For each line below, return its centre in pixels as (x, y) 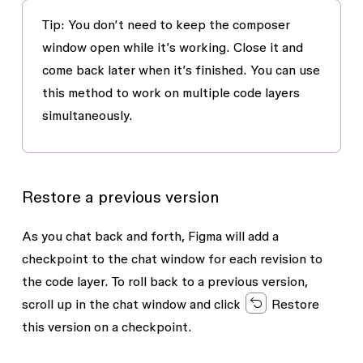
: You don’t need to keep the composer (175, 24)
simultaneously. (87, 115)
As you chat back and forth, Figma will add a (150, 235)
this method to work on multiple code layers (171, 92)
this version (56, 326)
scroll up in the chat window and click (132, 303)
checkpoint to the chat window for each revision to (172, 258)
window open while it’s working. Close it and (172, 47)
